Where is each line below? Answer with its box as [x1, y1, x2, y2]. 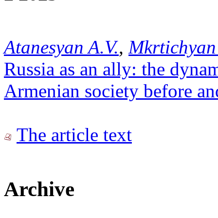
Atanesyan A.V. [4, 36, 119, 58]
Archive [4, 178, 74, 201]
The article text [17, 124, 132, 145]
